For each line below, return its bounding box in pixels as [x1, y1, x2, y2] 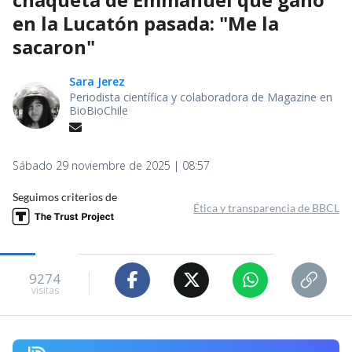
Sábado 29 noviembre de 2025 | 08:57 [13, 157, 210, 173]
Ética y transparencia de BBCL [193, 200, 339, 214]
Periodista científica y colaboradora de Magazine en [69, 89, 332, 104]
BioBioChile [69, 102, 128, 118]
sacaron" [13, 33, 95, 60]
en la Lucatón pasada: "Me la [13, 9, 279, 36]
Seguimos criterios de [13, 189, 117, 203]
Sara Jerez [69, 73, 125, 89]
